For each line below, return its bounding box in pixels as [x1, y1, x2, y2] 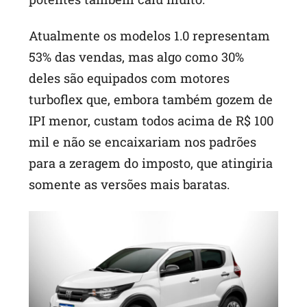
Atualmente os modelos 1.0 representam [29, 27, 271, 45]
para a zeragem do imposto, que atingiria [29, 155, 273, 172]
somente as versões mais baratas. [29, 176, 230, 193]
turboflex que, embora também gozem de [29, 91, 273, 108]
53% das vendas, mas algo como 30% [29, 49, 245, 66]
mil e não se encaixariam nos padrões [29, 134, 257, 151]
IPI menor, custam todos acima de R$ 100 [29, 112, 274, 130]
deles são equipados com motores [29, 70, 230, 87]
